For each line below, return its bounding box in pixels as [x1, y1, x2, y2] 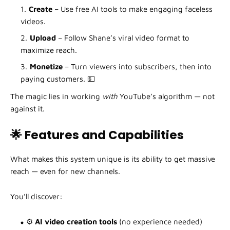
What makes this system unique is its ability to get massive [10, 155, 215, 164]
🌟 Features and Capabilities [10, 127, 184, 144]
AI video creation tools [35, 217, 117, 226]
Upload [30, 33, 56, 43]
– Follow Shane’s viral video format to [56, 33, 189, 43]
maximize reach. [21, 46, 77, 55]
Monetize [30, 62, 63, 71]
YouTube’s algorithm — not [118, 92, 215, 101]
